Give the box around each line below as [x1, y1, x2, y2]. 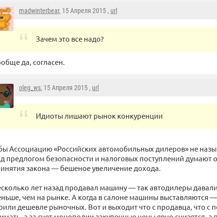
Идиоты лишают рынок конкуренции [36, 111, 163, 121]
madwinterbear [19, 7, 59, 15]
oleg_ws [19, 84, 41, 92]
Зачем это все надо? [36, 34, 104, 44]
